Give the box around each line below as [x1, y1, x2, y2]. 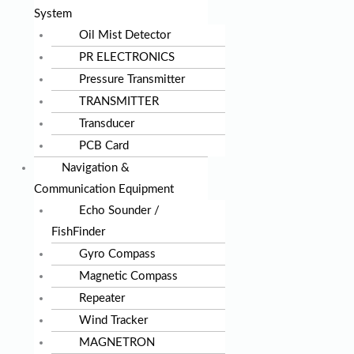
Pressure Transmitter [79, 73, 185, 86]
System [33, 8, 72, 21]
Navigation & [61, 162, 130, 175]
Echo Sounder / [79, 205, 160, 217]
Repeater [79, 292, 125, 305]
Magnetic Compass [79, 270, 178, 283]
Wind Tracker [79, 314, 148, 327]
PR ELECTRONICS [79, 51, 175, 64]
